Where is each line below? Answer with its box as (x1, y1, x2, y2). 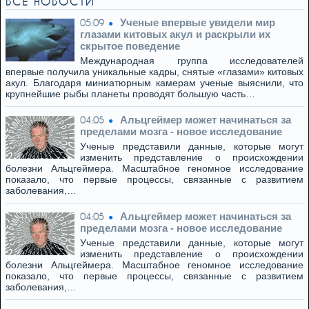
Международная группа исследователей (80, 55, 303, 66)
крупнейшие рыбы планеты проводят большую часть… (6, 88, 255, 99)
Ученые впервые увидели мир (120, 17, 275, 28)
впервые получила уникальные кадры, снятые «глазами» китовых (6, 66, 303, 77)
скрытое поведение (80, 40, 180, 52)
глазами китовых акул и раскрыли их (80, 28, 270, 40)
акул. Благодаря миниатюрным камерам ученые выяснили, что (6, 77, 303, 88)
